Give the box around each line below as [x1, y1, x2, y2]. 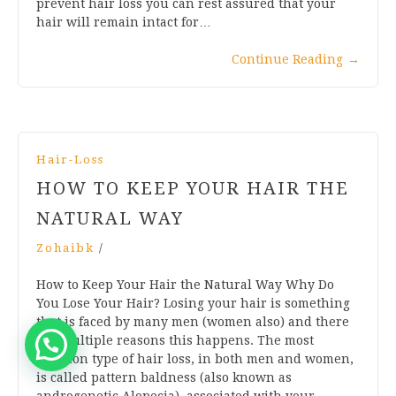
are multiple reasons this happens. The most [36, 332, 314, 347]
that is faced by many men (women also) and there [36, 314, 349, 329]
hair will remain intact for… [36, 14, 211, 29]
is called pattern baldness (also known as [36, 369, 292, 385]
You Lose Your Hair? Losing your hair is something [36, 295, 350, 310]
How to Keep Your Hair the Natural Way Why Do [36, 277, 334, 292]
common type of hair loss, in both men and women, [36, 351, 354, 366]
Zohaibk [36, 240, 95, 255]
